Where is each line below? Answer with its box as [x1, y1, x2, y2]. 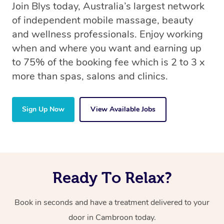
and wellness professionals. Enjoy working [12, 27, 203, 41]
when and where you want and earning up [12, 41, 201, 55]
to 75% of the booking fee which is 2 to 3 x [12, 55, 204, 69]
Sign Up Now [22, 104, 64, 114]
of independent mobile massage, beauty [12, 13, 193, 27]
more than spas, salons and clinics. [12, 69, 168, 83]
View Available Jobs [90, 104, 155, 114]
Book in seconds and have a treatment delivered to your [14, 197, 209, 208]
